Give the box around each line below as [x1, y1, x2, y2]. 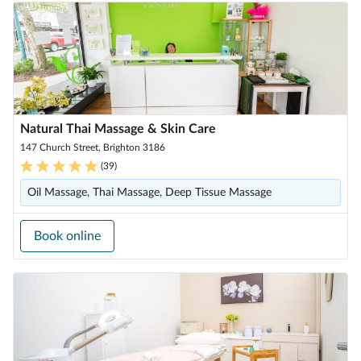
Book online [34, 230, 101, 243]
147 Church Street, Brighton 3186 [20, 143, 165, 152]
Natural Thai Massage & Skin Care [20, 122, 216, 135]
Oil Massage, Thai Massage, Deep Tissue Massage [27, 187, 272, 198]
